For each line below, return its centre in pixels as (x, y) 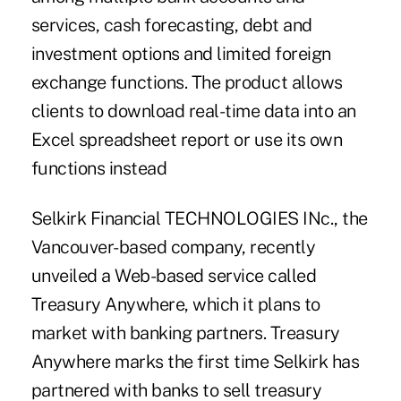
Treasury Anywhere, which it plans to (175, 305)
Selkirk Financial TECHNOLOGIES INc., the (199, 219)
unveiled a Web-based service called (174, 276)
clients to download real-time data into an (193, 111)
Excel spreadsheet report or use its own (187, 140)
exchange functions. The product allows (187, 83)
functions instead (99, 169)
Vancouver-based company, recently (173, 247)
